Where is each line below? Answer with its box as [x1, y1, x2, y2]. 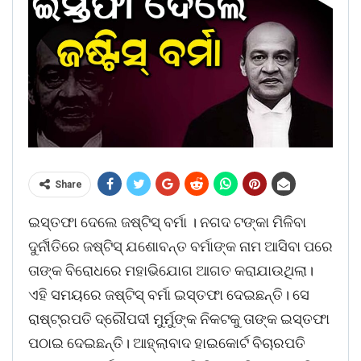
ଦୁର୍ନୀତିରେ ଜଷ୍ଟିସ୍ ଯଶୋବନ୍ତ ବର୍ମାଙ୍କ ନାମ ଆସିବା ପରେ [28, 238, 333, 255]
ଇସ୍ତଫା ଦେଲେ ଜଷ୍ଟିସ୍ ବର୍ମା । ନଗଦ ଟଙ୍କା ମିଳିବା [28, 214, 306, 231]
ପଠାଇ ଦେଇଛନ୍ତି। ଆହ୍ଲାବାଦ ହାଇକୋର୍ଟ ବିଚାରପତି [28, 334, 305, 352]
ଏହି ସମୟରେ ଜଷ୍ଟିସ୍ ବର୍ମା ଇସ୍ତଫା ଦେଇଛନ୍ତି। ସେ [28, 286, 309, 304]
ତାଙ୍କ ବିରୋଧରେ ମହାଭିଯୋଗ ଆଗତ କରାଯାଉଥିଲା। [28, 262, 313, 280]
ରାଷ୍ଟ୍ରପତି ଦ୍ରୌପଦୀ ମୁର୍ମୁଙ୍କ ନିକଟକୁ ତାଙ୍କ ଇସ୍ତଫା [28, 310, 330, 328]
